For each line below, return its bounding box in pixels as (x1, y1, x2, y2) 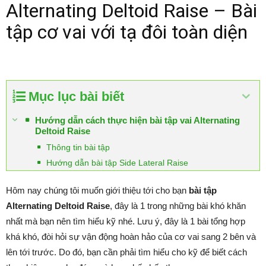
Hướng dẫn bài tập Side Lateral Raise (46, 157, 188, 167)
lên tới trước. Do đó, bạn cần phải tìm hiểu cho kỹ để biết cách (6, 246, 247, 257)
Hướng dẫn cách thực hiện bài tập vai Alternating (35, 115, 240, 125)
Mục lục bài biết (28, 88, 124, 104)
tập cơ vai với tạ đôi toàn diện (6, 20, 248, 43)
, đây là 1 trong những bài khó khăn (110, 200, 246, 211)
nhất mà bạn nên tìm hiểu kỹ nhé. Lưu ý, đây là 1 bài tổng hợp (6, 216, 245, 226)
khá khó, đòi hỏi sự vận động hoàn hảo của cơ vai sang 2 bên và (6, 231, 256, 242)
